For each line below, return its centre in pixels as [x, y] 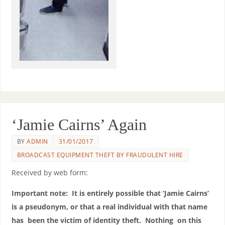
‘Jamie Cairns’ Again [79, 125]
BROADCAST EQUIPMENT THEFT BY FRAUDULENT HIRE [100, 155]
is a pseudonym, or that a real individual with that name [109, 207]
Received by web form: [49, 173]
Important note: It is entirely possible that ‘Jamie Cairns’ [110, 193]
